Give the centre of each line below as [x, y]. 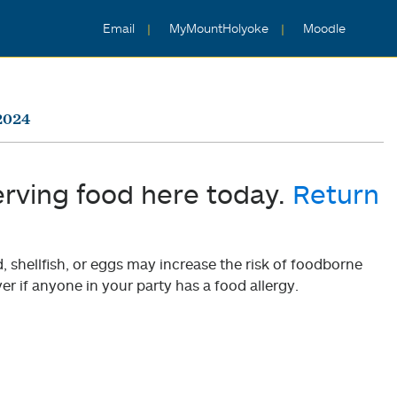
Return [336, 194]
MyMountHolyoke [221, 28]
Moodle [324, 28]
